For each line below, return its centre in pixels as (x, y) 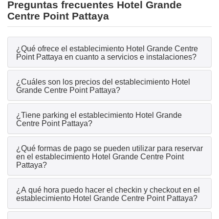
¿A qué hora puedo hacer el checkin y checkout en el (108, 190)
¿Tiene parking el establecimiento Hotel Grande (99, 115)
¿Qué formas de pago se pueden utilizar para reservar (109, 149)
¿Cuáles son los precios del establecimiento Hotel (103, 82)
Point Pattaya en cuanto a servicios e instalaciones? (106, 57)
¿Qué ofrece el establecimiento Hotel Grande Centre (107, 49)
